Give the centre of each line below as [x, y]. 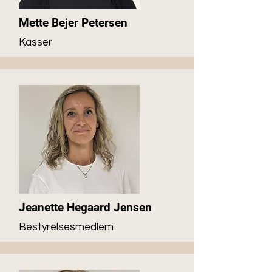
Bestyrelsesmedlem [66, 227]
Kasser [36, 42]
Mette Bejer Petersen [73, 23]
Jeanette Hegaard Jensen [85, 207]
